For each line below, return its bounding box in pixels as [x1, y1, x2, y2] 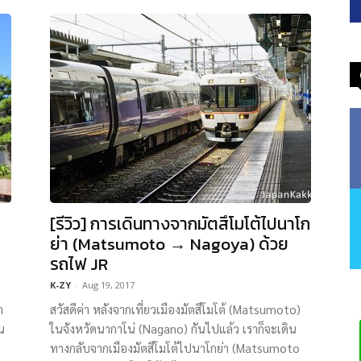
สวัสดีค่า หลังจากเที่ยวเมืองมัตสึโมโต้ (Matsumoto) [50, 301, 301, 317]
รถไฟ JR [50, 251, 108, 276]
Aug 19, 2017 [82, 279, 135, 291]
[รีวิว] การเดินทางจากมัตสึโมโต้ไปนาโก [50, 211, 310, 236]
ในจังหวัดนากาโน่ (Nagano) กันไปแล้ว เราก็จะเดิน [50, 321, 297, 336]
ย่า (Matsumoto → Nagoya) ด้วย [50, 231, 288, 256]
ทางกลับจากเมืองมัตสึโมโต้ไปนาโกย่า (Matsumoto [50, 340, 300, 355]
